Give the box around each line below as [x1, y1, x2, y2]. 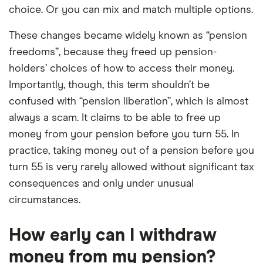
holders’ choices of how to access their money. [9, 63, 234, 74]
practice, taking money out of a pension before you [9, 146, 254, 156]
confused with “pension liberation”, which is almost [9, 96, 248, 107]
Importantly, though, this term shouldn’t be [9, 80, 210, 90]
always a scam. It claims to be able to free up [9, 113, 221, 123]
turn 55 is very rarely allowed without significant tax [9, 162, 254, 173]
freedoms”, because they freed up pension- [9, 47, 217, 58]
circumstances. [9, 195, 80, 205]
